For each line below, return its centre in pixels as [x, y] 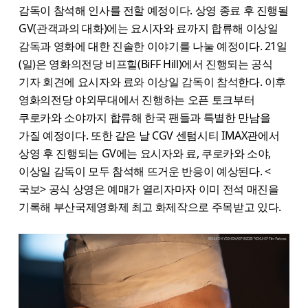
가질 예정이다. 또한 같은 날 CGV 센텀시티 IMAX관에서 [149, 135]
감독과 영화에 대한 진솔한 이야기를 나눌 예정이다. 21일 [153, 46]
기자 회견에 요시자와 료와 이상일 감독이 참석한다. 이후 [153, 81]
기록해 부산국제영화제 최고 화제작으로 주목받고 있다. [150, 207]
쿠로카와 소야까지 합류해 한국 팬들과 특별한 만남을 [145, 117]
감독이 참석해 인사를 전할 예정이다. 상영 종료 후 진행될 [154, 10]
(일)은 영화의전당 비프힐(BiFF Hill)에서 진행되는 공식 [146, 64]
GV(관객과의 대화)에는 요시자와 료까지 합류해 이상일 [148, 28]
